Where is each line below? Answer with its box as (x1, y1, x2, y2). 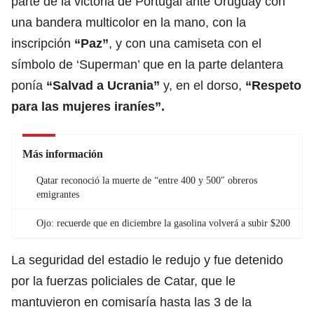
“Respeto (245, 78, 301, 93)
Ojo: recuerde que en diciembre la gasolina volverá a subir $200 (36, 217, 290, 228)
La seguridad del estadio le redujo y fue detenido (11, 252, 283, 267)
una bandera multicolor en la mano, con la (11, 15, 246, 29)
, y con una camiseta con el (109, 36, 261, 50)
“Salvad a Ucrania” (46, 78, 160, 93)
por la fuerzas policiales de (11, 273, 164, 288)
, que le (194, 273, 235, 288)
